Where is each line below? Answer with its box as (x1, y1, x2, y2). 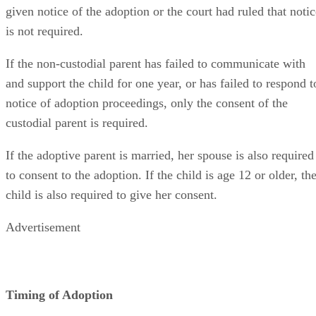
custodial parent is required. (6, 116, 148, 130)
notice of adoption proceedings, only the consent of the (6, 96, 288, 110)
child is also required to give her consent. (6, 188, 217, 202)
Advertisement (6, 220, 80, 234)
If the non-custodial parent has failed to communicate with (6, 56, 305, 71)
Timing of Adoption (6, 288, 113, 302)
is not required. (6, 24, 83, 38)
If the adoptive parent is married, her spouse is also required (6, 148, 314, 162)
